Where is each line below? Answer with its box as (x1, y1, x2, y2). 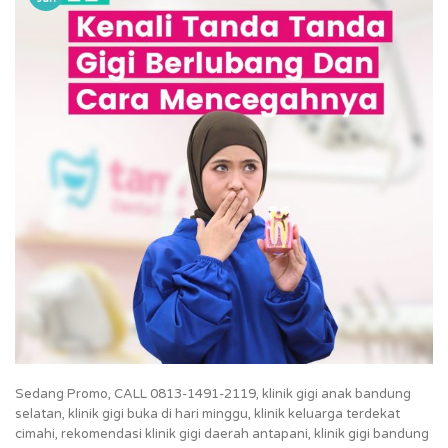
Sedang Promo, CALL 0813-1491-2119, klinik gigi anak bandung (15, 385, 411, 402)
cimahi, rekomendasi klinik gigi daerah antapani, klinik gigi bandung (15, 425, 429, 442)
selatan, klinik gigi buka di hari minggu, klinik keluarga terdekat (15, 405, 400, 422)
